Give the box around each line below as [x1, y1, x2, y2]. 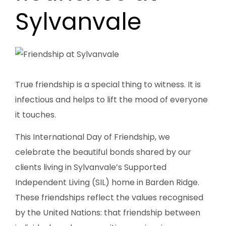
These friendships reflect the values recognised [15, 192, 203, 204]
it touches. [15, 109, 56, 121]
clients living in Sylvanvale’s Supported [15, 161, 166, 174]
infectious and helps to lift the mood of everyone [15, 94, 208, 105]
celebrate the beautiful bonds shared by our [15, 146, 191, 158]
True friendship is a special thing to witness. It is [15, 79, 201, 90]
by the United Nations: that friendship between [15, 207, 200, 219]
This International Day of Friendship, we [15, 131, 170, 143]
